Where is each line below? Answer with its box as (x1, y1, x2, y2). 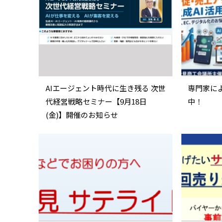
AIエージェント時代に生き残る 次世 (45, 83, 166, 94)
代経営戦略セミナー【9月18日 (45, 96, 147, 107)
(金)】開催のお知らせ (45, 110, 118, 120)
